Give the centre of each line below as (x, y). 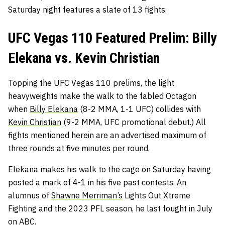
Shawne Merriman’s (87, 195)
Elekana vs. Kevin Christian (84, 58)
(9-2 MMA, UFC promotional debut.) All (134, 122)
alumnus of (30, 195)
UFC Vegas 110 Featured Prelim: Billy (112, 38)
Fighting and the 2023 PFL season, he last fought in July (110, 208)
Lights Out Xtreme (156, 195)
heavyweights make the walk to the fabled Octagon (102, 96)
